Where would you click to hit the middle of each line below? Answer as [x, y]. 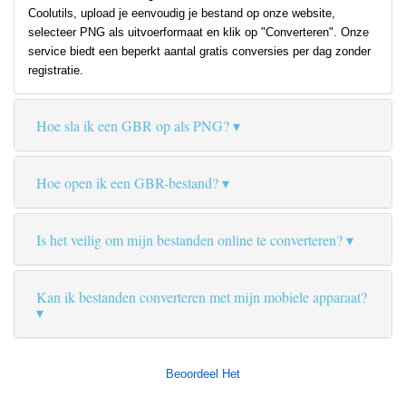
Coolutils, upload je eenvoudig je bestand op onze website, [182, 14]
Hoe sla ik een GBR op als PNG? [133, 126]
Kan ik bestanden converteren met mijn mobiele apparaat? [202, 297]
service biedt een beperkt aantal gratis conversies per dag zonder [199, 52]
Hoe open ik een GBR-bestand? [127, 183]
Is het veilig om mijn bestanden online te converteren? [189, 240]
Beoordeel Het [203, 374]
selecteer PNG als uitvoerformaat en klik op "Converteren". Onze [198, 33]
